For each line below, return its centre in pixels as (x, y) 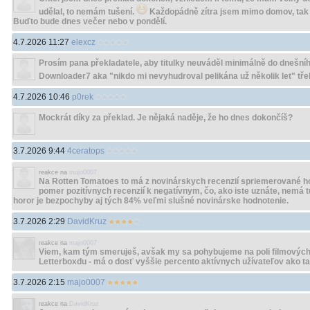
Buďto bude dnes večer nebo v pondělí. (90, 21)
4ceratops (86, 151)
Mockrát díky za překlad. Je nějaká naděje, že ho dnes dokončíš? (166, 118)
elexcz (83, 42)
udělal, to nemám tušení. (88, 12)
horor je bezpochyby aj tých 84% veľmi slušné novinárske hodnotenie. (151, 201)
